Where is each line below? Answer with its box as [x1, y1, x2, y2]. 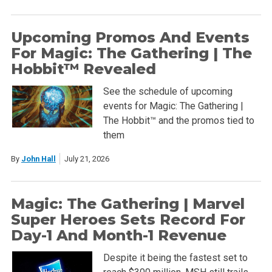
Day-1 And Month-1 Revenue [10, 226, 226, 244]
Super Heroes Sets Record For [10, 210, 245, 228]
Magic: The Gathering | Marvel [10, 194, 245, 212]
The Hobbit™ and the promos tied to [103, 115, 254, 127]
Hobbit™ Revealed [10, 60, 156, 78]
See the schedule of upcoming [103, 86, 233, 98]
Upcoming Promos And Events [10, 29, 250, 47]
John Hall [21, 154, 56, 163]
